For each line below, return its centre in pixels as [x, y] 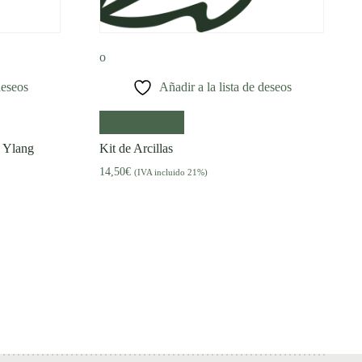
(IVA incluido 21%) [171, 172]
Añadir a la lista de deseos [225, 86]
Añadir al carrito [142, 122]
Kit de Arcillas [137, 148]
